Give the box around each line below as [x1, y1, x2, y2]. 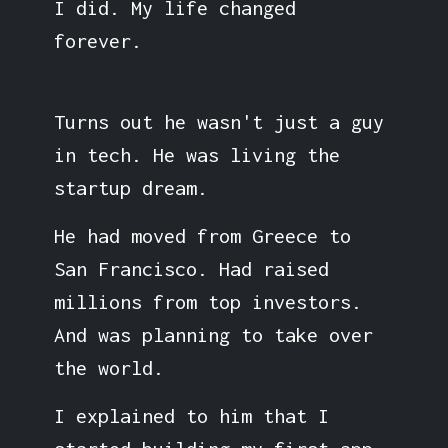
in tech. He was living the [53, 142, 340, 166]
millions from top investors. [53, 289, 362, 313]
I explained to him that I [53, 403, 329, 427]
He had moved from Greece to [53, 223, 351, 247]
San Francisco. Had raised [53, 256, 329, 280]
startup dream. [53, 175, 208, 199]
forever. [53, 28, 142, 52]
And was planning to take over [53, 322, 373, 346]
